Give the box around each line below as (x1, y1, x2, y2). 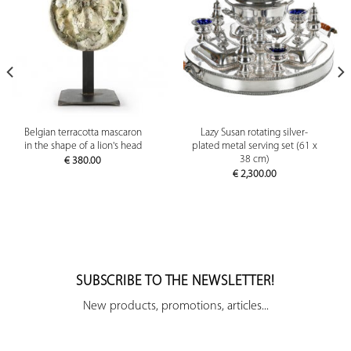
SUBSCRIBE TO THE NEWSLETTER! (75, 273, 276, 289)
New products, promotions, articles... (82, 299, 269, 313)
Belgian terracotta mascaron (24, 128, 142, 139)
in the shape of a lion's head (24, 141, 142, 152)
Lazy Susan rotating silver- (201, 128, 308, 139)
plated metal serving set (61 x (191, 141, 317, 152)
